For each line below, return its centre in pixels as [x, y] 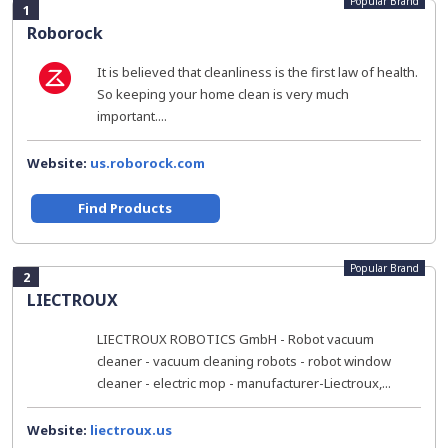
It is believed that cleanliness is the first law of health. [257, 72]
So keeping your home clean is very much [223, 94]
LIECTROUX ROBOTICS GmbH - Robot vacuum [235, 339]
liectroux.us [131, 430]
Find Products [125, 208]
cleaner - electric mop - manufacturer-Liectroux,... [244, 383]
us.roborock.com [147, 163]
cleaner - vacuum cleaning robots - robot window [244, 361]
